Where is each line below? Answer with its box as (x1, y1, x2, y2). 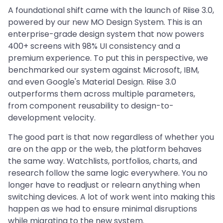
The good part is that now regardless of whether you (8, 131, 214, 143)
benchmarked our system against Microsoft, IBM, (8, 64, 199, 76)
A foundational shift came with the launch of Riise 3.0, (8, 4, 214, 16)
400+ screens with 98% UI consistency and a (8, 40, 180, 52)
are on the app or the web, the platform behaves (8, 143, 202, 155)
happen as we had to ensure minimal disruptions (8, 203, 197, 215)
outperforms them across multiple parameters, (8, 88, 195, 100)
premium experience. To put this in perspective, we (8, 52, 208, 64)
